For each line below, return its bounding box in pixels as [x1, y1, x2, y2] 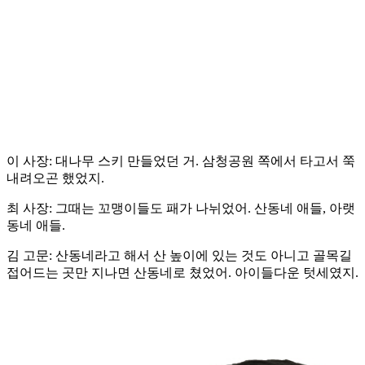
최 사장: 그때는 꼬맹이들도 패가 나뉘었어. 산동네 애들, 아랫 [7, 201, 355, 216]
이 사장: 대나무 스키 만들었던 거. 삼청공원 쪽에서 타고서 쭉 [7, 154, 355, 169]
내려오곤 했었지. [7, 171, 104, 186]
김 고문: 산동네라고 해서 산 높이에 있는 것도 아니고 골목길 [7, 248, 352, 263]
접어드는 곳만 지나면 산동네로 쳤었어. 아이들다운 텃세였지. [7, 266, 358, 280]
